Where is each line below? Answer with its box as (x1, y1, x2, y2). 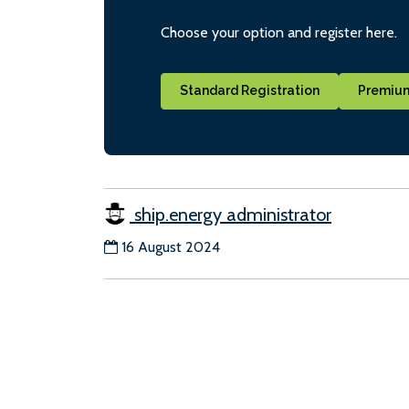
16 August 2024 (121, 237, 220, 256)
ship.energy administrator (130, 203, 331, 225)
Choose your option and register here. (161, 24, 397, 42)
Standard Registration (180, 83, 320, 99)
